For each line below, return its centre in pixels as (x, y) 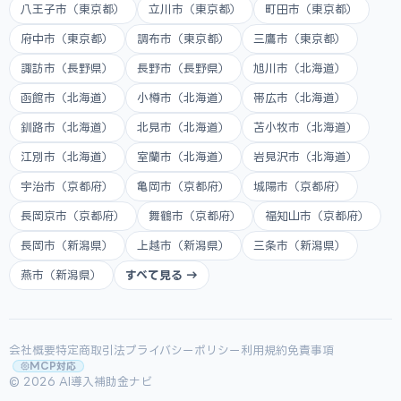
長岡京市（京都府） (73, 216)
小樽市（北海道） (183, 98)
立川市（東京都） (195, 9)
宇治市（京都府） (67, 186)
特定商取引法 (90, 350)
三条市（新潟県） (300, 245)
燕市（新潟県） (61, 275)
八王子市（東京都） (73, 9)
